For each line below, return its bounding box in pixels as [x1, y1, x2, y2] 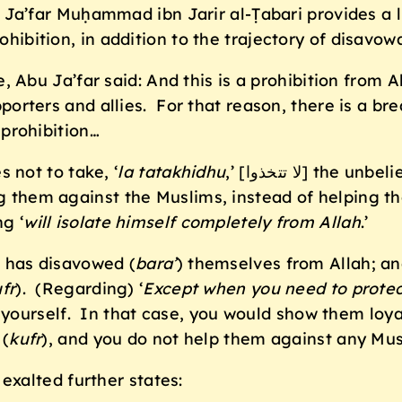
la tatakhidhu [118, 162, 226, 183]
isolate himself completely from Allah [55, 212, 361, 233]
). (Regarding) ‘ [15, 278, 144, 300]
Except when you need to [143, 278, 347, 300]
